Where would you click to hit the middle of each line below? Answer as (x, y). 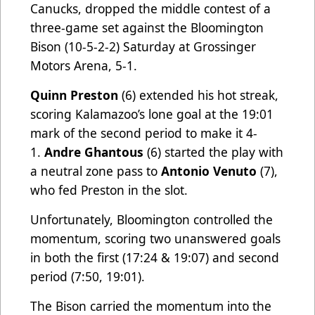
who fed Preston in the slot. (111, 190)
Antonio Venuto (209, 171)
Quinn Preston (74, 95)
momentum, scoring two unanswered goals (155, 239)
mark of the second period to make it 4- (144, 133)
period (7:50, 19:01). (89, 277)
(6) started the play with (213, 152)
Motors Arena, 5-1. (84, 66)
